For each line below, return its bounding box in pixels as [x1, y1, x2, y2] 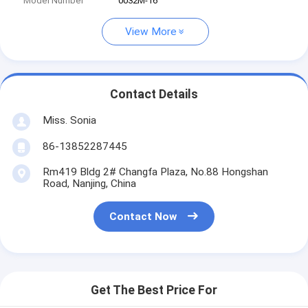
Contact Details [110, 87, 198, 102]
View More [125, 25, 177, 38]
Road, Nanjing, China [42, 177, 136, 190]
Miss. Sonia [42, 113, 96, 126]
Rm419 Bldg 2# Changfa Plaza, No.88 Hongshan [42, 165, 268, 178]
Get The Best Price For [91, 283, 217, 298]
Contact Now [109, 210, 177, 223]
